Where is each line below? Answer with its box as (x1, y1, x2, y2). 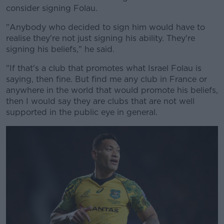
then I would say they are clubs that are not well (6, 96, 194, 106)
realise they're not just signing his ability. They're (6, 33, 195, 43)
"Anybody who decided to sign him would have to (6, 22, 205, 32)
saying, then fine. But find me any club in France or (6, 74, 207, 84)
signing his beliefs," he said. (6, 44, 114, 54)
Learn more (81, 51, 142, 65)
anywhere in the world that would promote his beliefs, (6, 85, 218, 95)
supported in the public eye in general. (6, 107, 157, 117)
